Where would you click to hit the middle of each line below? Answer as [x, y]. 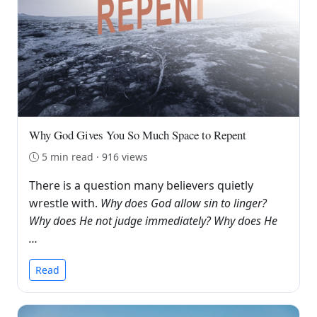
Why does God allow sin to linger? [184, 203]
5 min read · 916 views [95, 157]
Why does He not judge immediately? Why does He [153, 221]
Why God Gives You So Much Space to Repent [138, 135]
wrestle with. [65, 203]
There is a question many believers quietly [141, 186]
